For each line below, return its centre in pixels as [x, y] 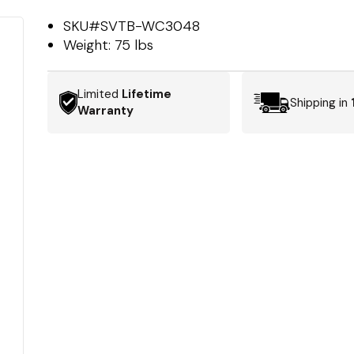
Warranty [106, 111]
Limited [100, 94]
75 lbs [134, 45]
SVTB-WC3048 [151, 26]
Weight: [89, 45]
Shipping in [320, 102]
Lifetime [147, 94]
